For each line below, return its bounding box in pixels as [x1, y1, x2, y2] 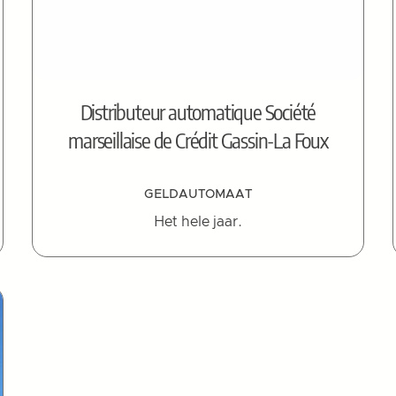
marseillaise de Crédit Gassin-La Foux [68, 126, 328, 153]
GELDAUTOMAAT [144, 187, 252, 201]
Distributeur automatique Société [80, 97, 316, 125]
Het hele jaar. [154, 214, 242, 229]
